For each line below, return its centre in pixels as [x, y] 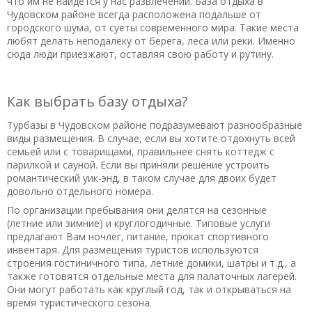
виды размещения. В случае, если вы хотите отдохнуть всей [151, 138]
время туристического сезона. [79, 303]
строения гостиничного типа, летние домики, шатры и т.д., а [151, 263]
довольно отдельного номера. [80, 191]
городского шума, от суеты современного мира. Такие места [153, 27]
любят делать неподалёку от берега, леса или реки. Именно [151, 40]
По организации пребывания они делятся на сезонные [137, 210]
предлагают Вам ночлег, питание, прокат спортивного [138, 236]
